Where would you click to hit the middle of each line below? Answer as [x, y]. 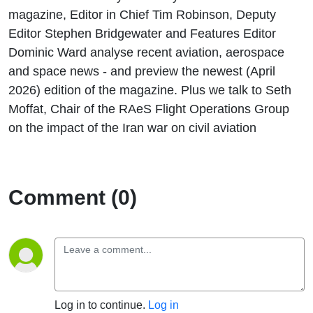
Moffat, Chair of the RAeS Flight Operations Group [149, 108]
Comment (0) [73, 197]
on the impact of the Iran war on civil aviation [132, 127]
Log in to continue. [101, 305]
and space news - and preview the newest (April [142, 71]
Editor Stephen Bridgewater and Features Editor [142, 33]
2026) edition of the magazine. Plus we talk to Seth [150, 89]
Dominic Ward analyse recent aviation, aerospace [146, 52]
